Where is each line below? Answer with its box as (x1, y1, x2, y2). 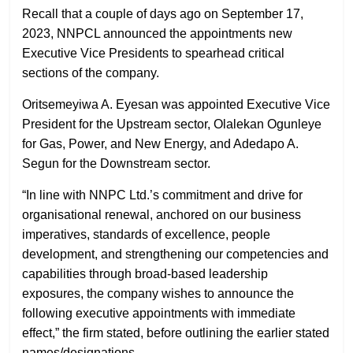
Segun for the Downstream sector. (22, 156, 211, 170)
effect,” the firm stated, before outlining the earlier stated (22, 325, 330, 340)
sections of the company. (22, 65, 160, 80)
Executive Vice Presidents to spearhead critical (22, 46, 285, 60)
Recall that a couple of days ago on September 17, (22, 6, 304, 20)
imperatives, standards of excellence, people (22, 227, 271, 241)
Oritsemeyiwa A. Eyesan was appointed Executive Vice (22, 97, 331, 111)
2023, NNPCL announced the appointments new (22, 26, 293, 40)
